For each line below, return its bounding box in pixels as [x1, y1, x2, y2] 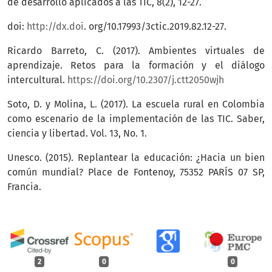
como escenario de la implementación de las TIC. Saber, [7, 113, 265, 125]
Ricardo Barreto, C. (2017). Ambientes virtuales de [7, 45, 265, 57]
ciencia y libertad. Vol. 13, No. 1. [7, 127, 147, 140]
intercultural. [7, 74, 67, 86]
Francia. [7, 181, 41, 193]
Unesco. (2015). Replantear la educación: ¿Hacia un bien [7, 152, 265, 164]
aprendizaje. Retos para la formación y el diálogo [7, 59, 265, 72]
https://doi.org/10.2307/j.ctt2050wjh [67, 74, 224, 86]
